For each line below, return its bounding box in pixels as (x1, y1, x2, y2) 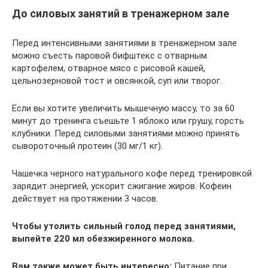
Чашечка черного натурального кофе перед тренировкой (12, 167, 252, 179)
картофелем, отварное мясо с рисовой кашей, (12, 62, 205, 74)
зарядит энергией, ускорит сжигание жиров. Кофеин (12, 180, 232, 191)
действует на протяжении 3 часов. (12, 193, 158, 204)
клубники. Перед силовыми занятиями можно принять (12, 127, 240, 139)
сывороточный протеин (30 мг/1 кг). (12, 140, 163, 151)
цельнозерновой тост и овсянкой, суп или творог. (12, 75, 222, 86)
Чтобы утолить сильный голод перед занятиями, (12, 220, 236, 232)
